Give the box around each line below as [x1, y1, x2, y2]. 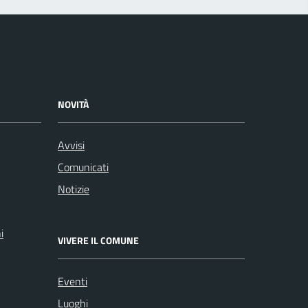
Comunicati [58, 159, 109, 176]
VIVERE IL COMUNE [58, 233, 139, 248]
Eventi [58, 273, 87, 290]
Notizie [58, 181, 89, 198]
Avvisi [58, 137, 85, 154]
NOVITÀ [58, 97, 89, 112]
